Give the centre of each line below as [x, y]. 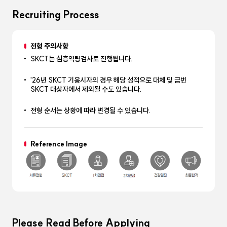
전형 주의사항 [49, 46]
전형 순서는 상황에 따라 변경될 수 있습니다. [90, 110]
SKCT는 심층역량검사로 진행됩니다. [81, 59]
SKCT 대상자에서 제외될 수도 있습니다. [86, 89]
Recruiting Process [56, 14]
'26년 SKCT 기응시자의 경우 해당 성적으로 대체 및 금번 [108, 80]
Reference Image [59, 144]
